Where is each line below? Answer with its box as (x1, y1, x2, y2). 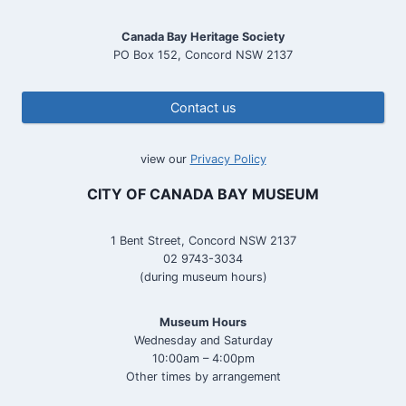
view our (140, 151, 190, 166)
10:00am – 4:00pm (151, 352, 255, 366)
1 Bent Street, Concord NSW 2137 (110, 234, 296, 248)
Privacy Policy (189, 151, 266, 166)
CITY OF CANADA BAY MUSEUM (87, 185, 319, 204)
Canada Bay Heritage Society (121, 30, 285, 44)
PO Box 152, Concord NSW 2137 (113, 48, 293, 63)
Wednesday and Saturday (133, 333, 273, 348)
